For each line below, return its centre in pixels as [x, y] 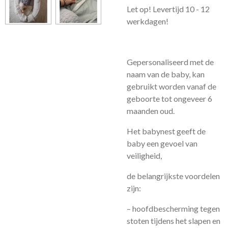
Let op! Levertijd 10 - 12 [168, 9]
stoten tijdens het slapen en [174, 221]
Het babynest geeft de [166, 131]
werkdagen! [148, 21]
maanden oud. [151, 111]
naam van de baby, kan [166, 74]
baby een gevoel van [162, 143]
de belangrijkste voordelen [173, 176]
